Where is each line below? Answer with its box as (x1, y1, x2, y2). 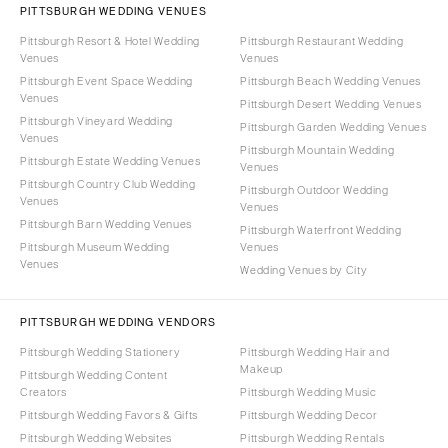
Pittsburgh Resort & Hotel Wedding (20, 34, 200, 47)
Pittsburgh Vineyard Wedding (20, 114, 173, 127)
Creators (20, 385, 68, 398)
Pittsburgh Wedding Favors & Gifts (20, 408, 198, 421)
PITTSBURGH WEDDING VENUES (20, 4, 207, 17)
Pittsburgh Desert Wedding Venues (240, 97, 422, 110)
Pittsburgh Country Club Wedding (20, 177, 196, 190)
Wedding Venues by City (240, 263, 368, 276)
